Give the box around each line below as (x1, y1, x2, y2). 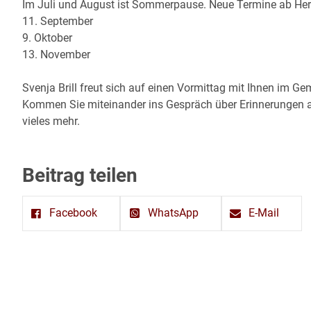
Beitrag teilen (22, 163, 137, 187)
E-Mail (249, 206, 280, 220)
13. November (22, 47, 90, 61)
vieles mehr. (22, 114, 80, 128)
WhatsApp (147, 206, 199, 220)
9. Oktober (22, 31, 72, 44)
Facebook (49, 206, 98, 220)
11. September (22, 14, 93, 28)
